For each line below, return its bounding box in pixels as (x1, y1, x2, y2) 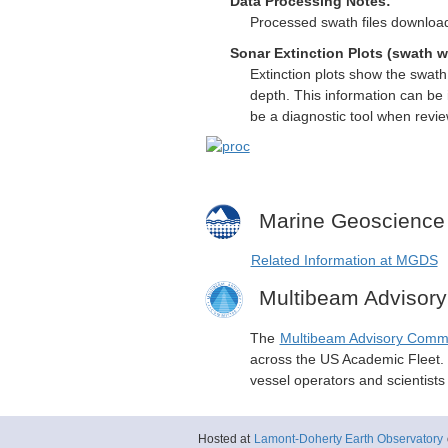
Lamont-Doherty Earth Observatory (253, 431, 443, 446)
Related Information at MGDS (250, 252, 438, 268)
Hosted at (197, 431, 253, 446)
